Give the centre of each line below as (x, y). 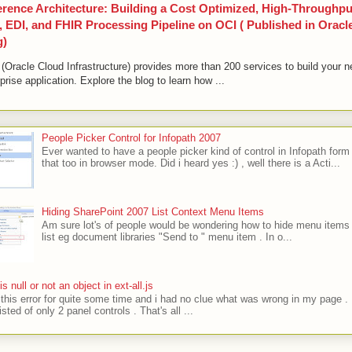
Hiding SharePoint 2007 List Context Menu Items (153, 211)
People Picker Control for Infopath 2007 (132, 137)
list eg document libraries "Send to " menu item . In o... (167, 237)
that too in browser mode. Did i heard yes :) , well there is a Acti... (191, 163)
